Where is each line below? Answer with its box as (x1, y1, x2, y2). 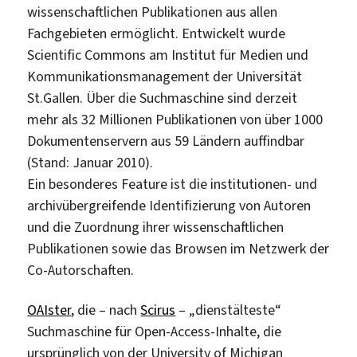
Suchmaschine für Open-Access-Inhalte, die (27, 321, 282, 341)
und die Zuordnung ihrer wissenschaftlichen (27, 218, 284, 237)
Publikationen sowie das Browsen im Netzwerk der (27, 239, 330, 259)
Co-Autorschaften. (27, 261, 135, 280)
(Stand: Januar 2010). (27, 153, 154, 173)
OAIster (27, 300, 72, 320)
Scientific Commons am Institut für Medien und (27, 45, 309, 65)
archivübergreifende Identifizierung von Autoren (27, 196, 312, 216)
